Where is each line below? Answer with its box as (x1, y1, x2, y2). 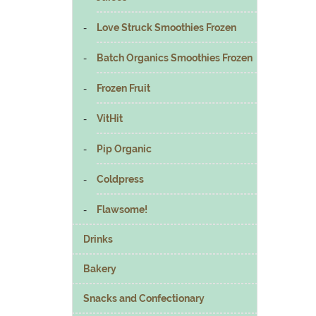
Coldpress (96, 173, 144, 185)
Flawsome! (96, 203, 147, 215)
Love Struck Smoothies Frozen (96, 21, 236, 33)
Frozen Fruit (96, 82, 150, 94)
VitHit (96, 112, 123, 124)
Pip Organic (96, 142, 152, 154)
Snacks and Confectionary (83, 292, 205, 304)
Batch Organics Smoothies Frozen (96, 51, 253, 63)
